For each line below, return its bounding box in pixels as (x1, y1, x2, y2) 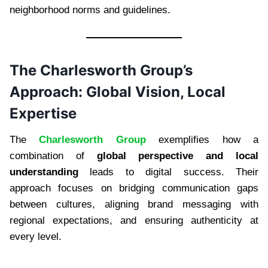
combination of (10, 150, 97, 162)
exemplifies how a (145, 133, 259, 145)
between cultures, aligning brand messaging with (10, 198, 258, 210)
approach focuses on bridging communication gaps (10, 182, 258, 194)
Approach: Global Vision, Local (10, 83, 226, 100)
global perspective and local (96, 150, 259, 162)
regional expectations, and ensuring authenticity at (10, 214, 258, 226)
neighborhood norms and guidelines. (10, 4, 170, 16)
